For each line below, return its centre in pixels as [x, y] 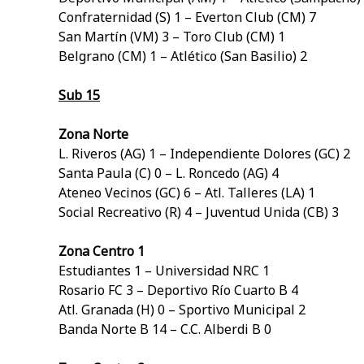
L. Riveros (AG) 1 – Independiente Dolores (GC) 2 [204, 154]
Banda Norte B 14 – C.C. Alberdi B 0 [165, 329]
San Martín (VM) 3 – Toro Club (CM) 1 [172, 37]
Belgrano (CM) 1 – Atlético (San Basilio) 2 [183, 56]
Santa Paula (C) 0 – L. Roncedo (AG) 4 [169, 173]
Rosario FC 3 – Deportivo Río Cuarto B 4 [178, 290]
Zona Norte [93, 134]
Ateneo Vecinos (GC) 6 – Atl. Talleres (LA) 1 [187, 193]
